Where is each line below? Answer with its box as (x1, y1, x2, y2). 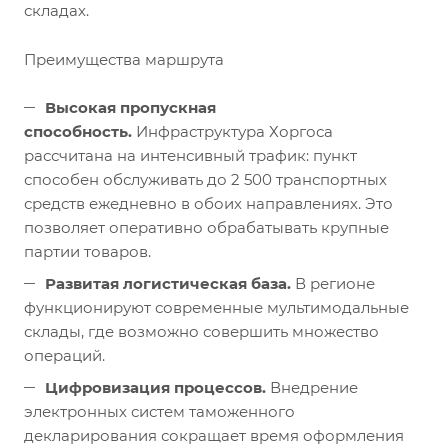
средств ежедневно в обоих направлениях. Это (24, 193, 393, 213)
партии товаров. (24, 241, 151, 261)
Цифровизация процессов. (45, 377, 266, 397)
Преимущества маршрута (24, 49, 224, 69)
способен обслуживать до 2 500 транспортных (24, 169, 387, 189)
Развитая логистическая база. (45, 273, 291, 293)
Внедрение (266, 377, 358, 397)
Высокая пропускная (45, 97, 216, 117)
